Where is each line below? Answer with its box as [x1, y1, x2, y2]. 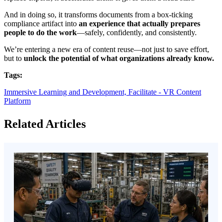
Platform [4, 96, 31, 105]
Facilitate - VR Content [128, 87, 201, 96]
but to [4, 54, 24, 62]
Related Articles [4, 117, 86, 130]
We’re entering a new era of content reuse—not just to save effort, [4, 45, 209, 54]
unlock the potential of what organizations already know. [24, 54, 214, 62]
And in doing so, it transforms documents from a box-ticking [4, 10, 193, 19]
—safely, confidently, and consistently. [77, 28, 197, 37]
